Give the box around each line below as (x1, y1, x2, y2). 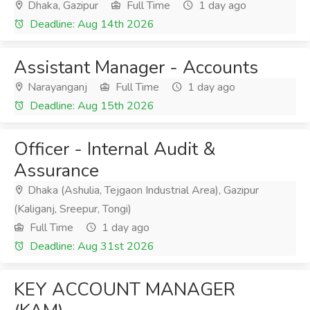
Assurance (14, 158, 99, 183)
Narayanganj (25, 80, 87, 95)
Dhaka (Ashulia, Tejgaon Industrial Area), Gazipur (25, 183, 259, 198)
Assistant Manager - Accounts (14, 55, 258, 80)
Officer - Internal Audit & (14, 137, 216, 161)
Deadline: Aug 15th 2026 (27, 98, 154, 113)
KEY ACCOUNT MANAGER (14, 277, 235, 302)
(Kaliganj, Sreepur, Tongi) (14, 201, 131, 217)
